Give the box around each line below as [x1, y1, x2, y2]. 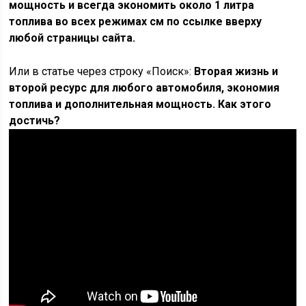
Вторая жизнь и [194, 65, 279, 79]
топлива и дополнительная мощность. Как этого [9, 98, 272, 111]
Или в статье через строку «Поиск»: [9, 65, 195, 79]
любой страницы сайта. [9, 31, 136, 45]
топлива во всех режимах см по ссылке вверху [9, 15, 262, 29]
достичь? [9, 114, 61, 128]
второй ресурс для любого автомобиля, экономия [9, 81, 280, 95]
